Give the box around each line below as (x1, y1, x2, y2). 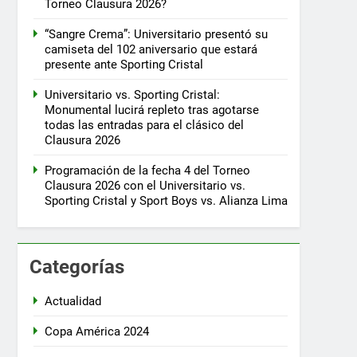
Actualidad (45, 294, 101, 309)
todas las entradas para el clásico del (45, 118, 244, 133)
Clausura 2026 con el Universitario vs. (45, 178, 245, 194)
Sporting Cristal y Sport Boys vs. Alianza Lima (45, 194, 288, 209)
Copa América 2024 (45, 324, 149, 339)
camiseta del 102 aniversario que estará (45, 42, 257, 57)
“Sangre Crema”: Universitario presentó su (45, 27, 268, 42)
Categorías (29, 256, 124, 279)
